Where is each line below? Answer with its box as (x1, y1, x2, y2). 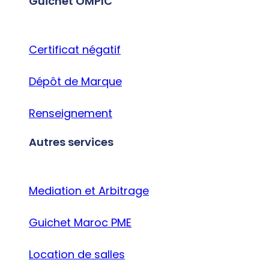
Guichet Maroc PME (29, 214, 131, 230)
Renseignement (29, 105, 112, 121)
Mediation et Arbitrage (29, 183, 149, 198)
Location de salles (29, 246, 125, 262)
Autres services (29, 134, 113, 150)
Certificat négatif (29, 41, 121, 57)
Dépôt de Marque (29, 73, 122, 89)
